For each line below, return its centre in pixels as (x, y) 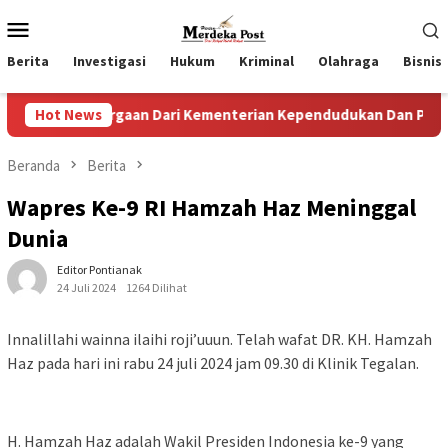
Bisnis (422, 61)
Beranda (33, 165)
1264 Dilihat (156, 288)
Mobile (71, 55)
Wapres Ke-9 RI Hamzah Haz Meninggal (211, 208)
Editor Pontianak (99, 270)
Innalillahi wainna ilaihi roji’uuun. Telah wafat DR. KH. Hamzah (219, 339)
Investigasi (109, 61)
